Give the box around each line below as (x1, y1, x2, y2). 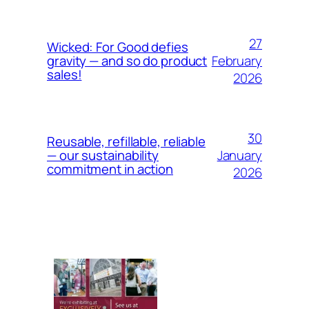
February (211, 51, 262, 70)
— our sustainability (47, 146, 159, 165)
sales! (47, 66, 82, 84)
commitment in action (47, 160, 173, 179)
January (217, 146, 262, 164)
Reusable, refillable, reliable (47, 132, 206, 151)
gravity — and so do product (47, 52, 208, 70)
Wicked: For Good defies (47, 38, 188, 57)
